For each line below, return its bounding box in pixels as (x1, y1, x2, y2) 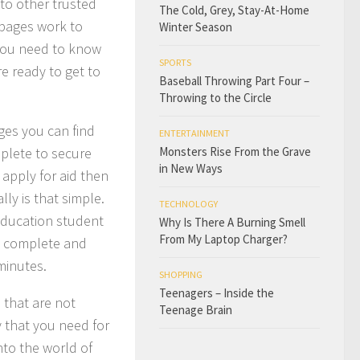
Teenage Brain (159, 302, 232, 317)
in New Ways (159, 161, 223, 176)
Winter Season (159, 19, 232, 35)
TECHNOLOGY (159, 198, 218, 210)
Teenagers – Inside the (159, 285, 274, 301)
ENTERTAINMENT (159, 127, 230, 139)
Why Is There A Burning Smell (159, 215, 305, 230)
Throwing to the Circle (159, 90, 272, 105)
